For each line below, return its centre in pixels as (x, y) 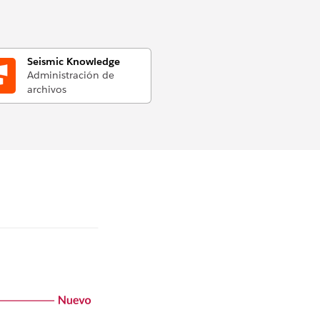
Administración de (70, 75)
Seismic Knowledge (73, 61)
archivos (46, 89)
